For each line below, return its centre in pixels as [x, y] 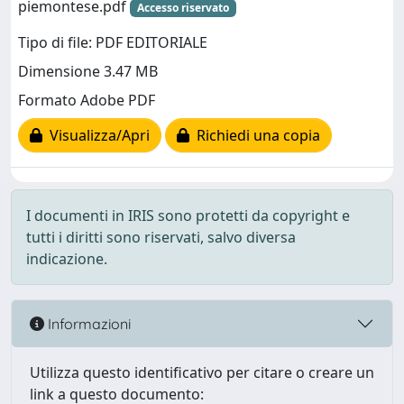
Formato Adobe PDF [87, 101]
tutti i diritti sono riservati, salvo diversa [161, 237]
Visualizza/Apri [96, 136]
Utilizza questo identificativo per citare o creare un [202, 372]
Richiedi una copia [255, 136]
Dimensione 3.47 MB [88, 72]
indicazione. [67, 259]
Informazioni [87, 323]
